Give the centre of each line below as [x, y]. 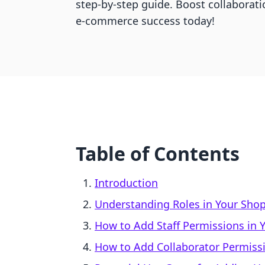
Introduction [126, 183]
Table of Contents [158, 153]
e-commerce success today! [145, 21]
